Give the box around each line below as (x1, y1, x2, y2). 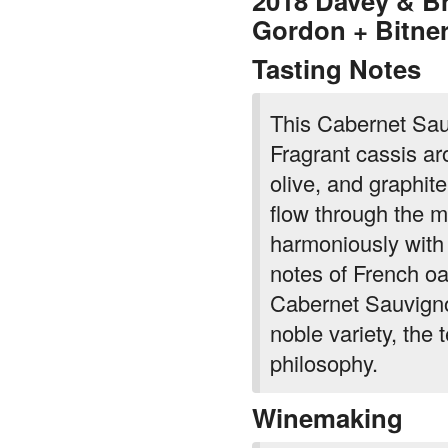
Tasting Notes (252, 15, 421, 53)
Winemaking (252, 364, 403, 402)
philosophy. (270, 312, 378, 344)
